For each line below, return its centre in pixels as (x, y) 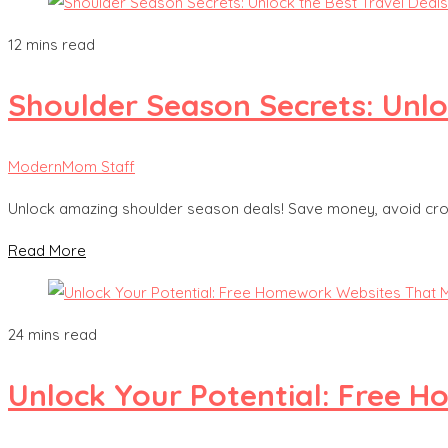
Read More (47, 250)
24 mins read (52, 334)
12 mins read (51, 44)
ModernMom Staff (71, 166)
